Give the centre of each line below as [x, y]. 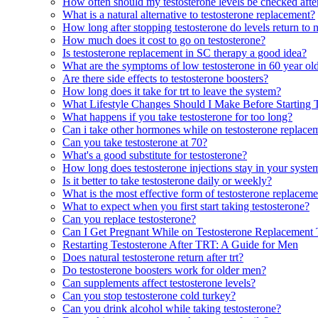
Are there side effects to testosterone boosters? [165, 78]
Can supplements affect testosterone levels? [159, 283]
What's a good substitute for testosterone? [155, 155]
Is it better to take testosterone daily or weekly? [167, 180]
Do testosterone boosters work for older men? [164, 270]
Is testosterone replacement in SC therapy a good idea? [185, 53]
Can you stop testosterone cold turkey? [149, 295]
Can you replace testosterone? [129, 219]
